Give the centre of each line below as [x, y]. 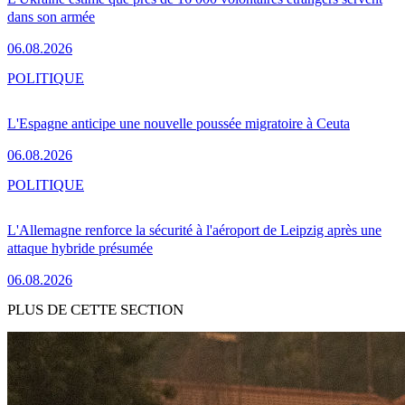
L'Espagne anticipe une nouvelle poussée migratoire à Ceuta [179, 123]
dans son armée [51, 16]
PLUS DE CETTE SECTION [95, 309]
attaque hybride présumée [80, 248]
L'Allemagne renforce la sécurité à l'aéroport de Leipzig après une [194, 230]
